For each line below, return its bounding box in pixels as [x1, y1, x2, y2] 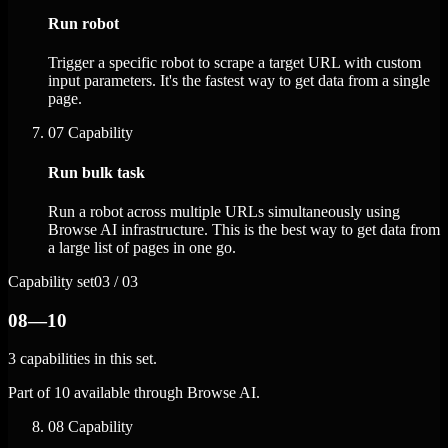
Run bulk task [48, 163, 145, 181]
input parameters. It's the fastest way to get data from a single [48, 72, 430, 90]
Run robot [48, 14, 119, 32]
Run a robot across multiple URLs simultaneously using [48, 202, 400, 220]
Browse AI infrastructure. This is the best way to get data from [48, 220, 440, 238]
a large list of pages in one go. [48, 238, 236, 256]
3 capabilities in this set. [8, 350, 157, 368]
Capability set [8, 272, 94, 290]
